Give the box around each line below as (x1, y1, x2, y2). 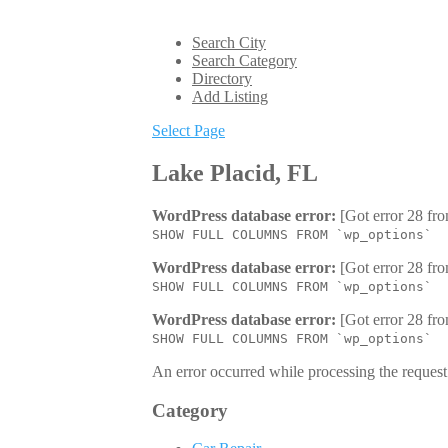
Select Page (152, 122, 225, 139)
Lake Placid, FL (152, 159, 318, 186)
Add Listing (192, 88, 268, 105)
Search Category (192, 52, 297, 69)
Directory (192, 70, 252, 87)
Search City (192, 34, 266, 51)
